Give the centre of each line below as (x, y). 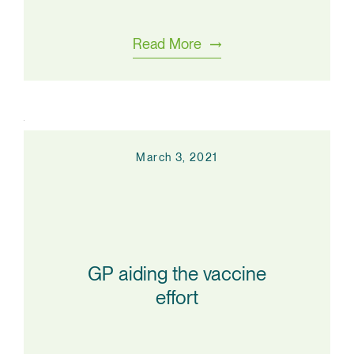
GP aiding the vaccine (177, 273)
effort (177, 297)
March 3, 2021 (177, 157)
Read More (167, 44)
